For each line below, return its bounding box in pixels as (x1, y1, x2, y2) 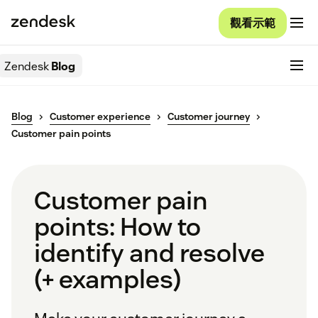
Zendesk (4, 58, 49, 74)
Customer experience (50, 110, 150, 124)
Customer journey (168, 110, 250, 124)
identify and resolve (34, 236, 265, 270)
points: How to (34, 210, 201, 243)
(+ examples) (34, 263, 181, 296)
